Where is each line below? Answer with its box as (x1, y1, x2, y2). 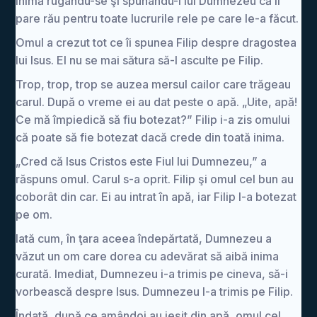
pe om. (16, 207, 53, 221)
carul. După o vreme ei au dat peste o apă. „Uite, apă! (16, 95, 298, 109)
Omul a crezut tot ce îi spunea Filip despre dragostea (16, 35, 297, 50)
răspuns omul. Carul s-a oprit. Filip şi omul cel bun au (16, 172, 294, 186)
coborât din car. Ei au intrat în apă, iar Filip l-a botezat (16, 190, 297, 204)
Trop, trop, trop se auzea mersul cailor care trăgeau (16, 77, 292, 91)
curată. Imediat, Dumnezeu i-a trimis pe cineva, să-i (16, 267, 289, 281)
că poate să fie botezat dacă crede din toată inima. (16, 130, 285, 144)
